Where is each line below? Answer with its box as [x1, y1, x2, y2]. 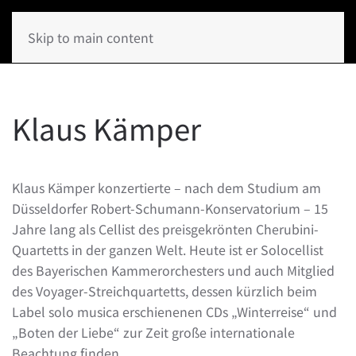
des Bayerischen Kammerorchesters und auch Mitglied [12, 261, 335, 280]
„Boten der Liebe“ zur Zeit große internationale [12, 323, 295, 342]
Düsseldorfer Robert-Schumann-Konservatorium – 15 [12, 199, 328, 218]
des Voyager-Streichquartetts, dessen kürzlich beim [12, 281, 317, 300]
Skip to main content [28, 28, 153, 47]
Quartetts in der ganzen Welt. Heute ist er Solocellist [12, 240, 323, 259]
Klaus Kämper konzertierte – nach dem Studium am [12, 178, 321, 197]
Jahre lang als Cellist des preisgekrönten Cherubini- [12, 219, 319, 238]
